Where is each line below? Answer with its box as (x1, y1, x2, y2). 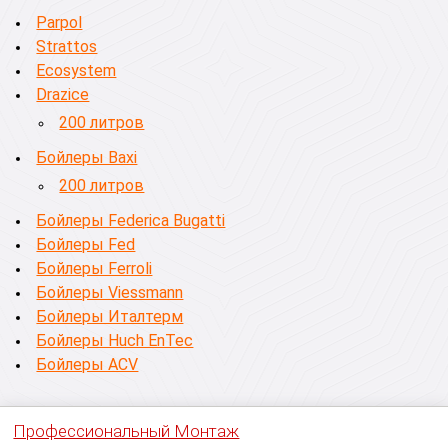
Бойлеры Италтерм (36, 307, 184, 326)
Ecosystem (36, 61, 117, 80)
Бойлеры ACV (36, 355, 139, 374)
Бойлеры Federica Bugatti (36, 211, 226, 230)
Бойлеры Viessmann (36, 283, 184, 302)
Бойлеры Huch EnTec (36, 331, 194, 350)
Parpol (36, 13, 83, 32)
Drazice (36, 85, 90, 104)
